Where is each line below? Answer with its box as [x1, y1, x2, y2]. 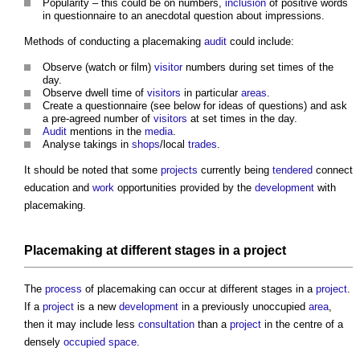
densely [24, 336, 63, 349]
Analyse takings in [43, 138, 132, 151]
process [45, 283, 82, 296]
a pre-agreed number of [43, 112, 153, 125]
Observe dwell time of [43, 87, 147, 100]
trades [188, 138, 217, 151]
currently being [198, 164, 272, 177]
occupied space [63, 336, 137, 349]
